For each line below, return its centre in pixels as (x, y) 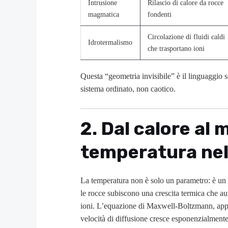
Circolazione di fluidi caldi (187, 37)
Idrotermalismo (110, 42)
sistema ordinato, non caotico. (128, 89)
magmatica (104, 15)
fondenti (160, 15)
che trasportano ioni (176, 49)
